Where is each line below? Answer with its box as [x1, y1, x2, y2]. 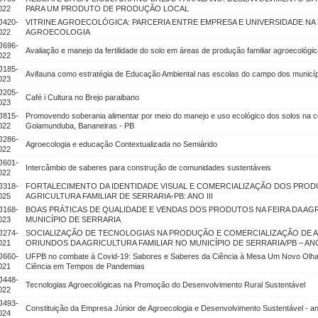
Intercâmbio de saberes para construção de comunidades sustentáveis [26, 163, 271, 172]
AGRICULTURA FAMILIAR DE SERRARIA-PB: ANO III [26, 192, 213, 200]
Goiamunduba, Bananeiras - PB [26, 121, 134, 130]
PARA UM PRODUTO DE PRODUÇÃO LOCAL [26, 4, 189, 13]
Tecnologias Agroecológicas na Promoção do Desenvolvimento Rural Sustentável [26, 280, 305, 289]
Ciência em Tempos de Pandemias [26, 262, 145, 270]
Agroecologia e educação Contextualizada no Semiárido [26, 140, 217, 148]
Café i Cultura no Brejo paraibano [26, 93, 139, 102]
